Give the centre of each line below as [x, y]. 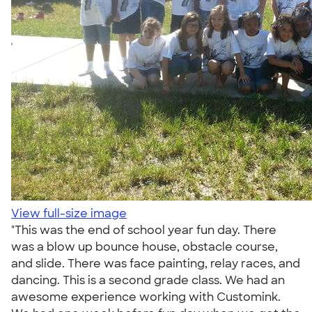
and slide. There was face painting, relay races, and [156, 264]
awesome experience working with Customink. [146, 297]
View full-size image [69, 213]
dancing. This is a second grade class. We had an [148, 280]
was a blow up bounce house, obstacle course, [145, 247]
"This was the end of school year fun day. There [144, 230]
